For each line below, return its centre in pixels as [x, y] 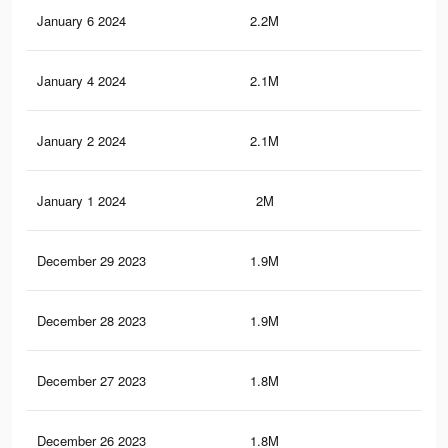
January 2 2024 [81, 141]
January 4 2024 [81, 81]
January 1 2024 [81, 201]
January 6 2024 [81, 21]
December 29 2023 [91, 261]
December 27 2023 [91, 381]
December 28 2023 [91, 321]
